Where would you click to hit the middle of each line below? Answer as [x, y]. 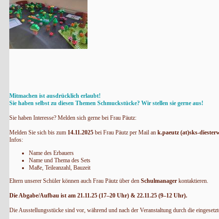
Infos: [16, 140]
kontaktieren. [192, 181]
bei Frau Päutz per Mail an [125, 133]
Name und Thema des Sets [59, 161]
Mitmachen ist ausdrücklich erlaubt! [55, 96]
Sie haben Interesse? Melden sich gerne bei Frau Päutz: [73, 118]
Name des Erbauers [51, 153]
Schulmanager [159, 181]
